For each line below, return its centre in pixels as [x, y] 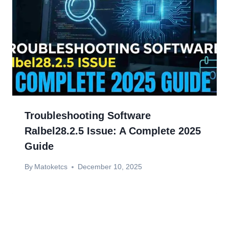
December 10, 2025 [110, 167]
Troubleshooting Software [88, 116]
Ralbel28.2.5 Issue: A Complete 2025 [113, 131]
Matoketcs [51, 167]
